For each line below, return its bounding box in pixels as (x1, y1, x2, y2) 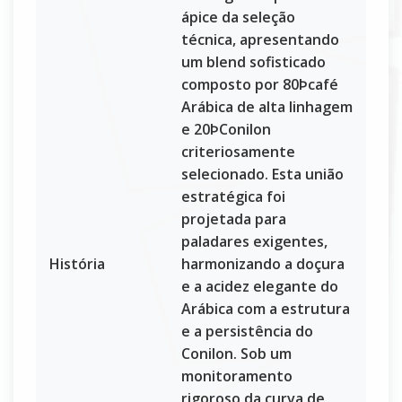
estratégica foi (181, 187, 285, 206)
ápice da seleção (181, 7, 295, 27)
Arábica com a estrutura (181, 299, 350, 319)
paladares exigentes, (181, 232, 328, 251)
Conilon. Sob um (181, 344, 292, 363)
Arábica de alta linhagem (181, 97, 353, 117)
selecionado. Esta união (181, 164, 344, 184)
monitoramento (181, 366, 293, 386)
